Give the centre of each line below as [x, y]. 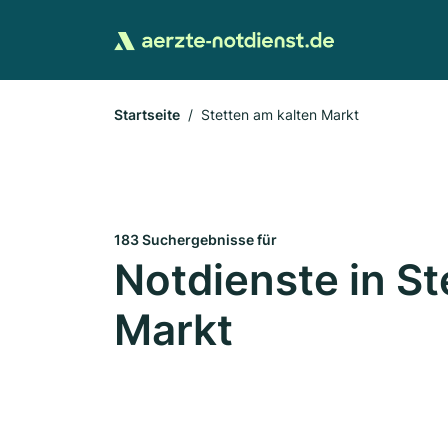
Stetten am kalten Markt [280, 114]
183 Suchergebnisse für [195, 239]
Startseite [147, 114]
